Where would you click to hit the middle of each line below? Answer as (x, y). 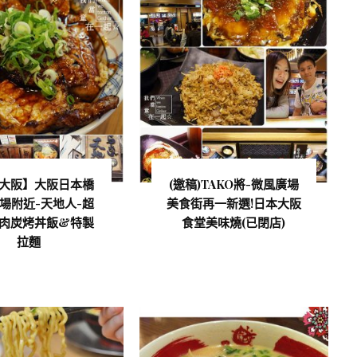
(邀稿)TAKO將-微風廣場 (233, 184)
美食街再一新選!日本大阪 (233, 203)
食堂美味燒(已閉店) (234, 222)
